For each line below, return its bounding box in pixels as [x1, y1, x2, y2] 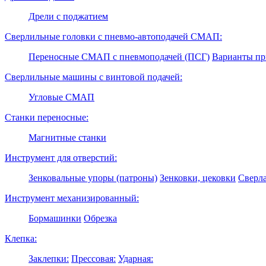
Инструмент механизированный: [5, 193, 139, 204]
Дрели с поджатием [28, 11, 108, 22]
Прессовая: [71, 254, 116, 264]
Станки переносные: [5, 112, 88, 123]
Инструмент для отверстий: [5, 153, 117, 163]
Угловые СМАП [28, 92, 94, 103]
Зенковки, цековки [160, 173, 236, 183]
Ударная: [118, 254, 153, 264]
